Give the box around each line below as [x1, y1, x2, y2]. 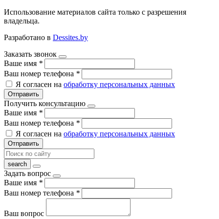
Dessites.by [53, 33, 88, 42]
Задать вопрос [4, 169, 51, 177]
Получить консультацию [4, 99, 86, 108]
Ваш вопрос [4, 209, 46, 218]
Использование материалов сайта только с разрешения [4, 7, 186, 16]
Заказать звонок [4, 49, 57, 58]
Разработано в [4, 33, 53, 42]
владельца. [4, 16, 40, 25]
